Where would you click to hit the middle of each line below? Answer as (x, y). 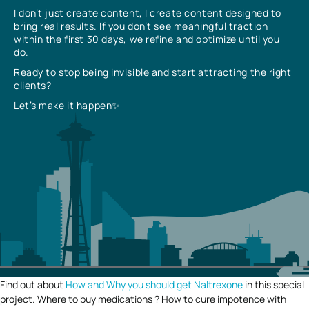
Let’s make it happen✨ (67, 105)
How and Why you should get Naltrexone (154, 284)
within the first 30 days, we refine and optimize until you (147, 39)
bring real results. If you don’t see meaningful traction (141, 26)
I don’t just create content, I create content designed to (148, 12)
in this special (273, 284)
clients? (33, 85)
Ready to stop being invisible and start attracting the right (153, 72)
